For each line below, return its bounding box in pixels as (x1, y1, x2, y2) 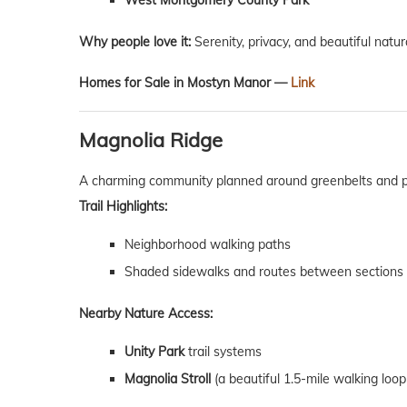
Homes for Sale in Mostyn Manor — (79, 74, 291, 92)
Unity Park (124, 343, 184, 361)
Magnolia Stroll (124, 371, 211, 388)
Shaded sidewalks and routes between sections (124, 263, 403, 281)
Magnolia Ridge (79, 127, 223, 154)
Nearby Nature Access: (79, 305, 213, 323)
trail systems (184, 343, 262, 361)
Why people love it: (79, 34, 191, 51)
